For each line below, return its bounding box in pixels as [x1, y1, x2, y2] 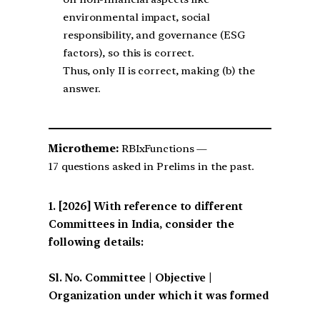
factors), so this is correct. [63, 46, 195, 60]
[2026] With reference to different [58, 199, 244, 213]
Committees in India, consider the [49, 217, 234, 231]
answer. [63, 82, 101, 96]
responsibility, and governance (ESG [63, 29, 245, 42]
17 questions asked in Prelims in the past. [49, 160, 254, 174]
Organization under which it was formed [49, 289, 270, 302]
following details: [49, 235, 144, 249]
